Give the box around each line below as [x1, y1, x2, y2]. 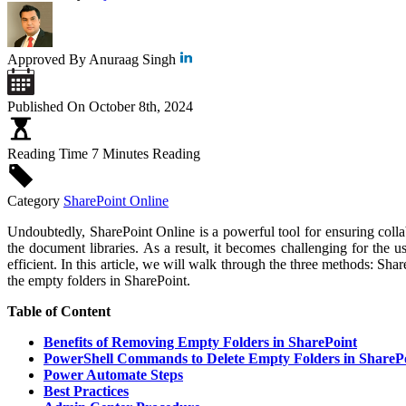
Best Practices [43, 382, 129, 399]
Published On [7, 98, 85, 114]
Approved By [7, 51, 86, 67]
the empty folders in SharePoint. [7, 272, 190, 288]
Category [7, 192, 60, 208]
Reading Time [7, 145, 88, 161]
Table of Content [7, 303, 111, 319]
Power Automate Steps [43, 366, 183, 382]
